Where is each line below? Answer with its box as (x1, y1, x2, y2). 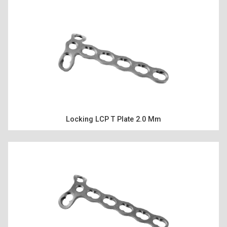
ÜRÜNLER (92, 60, 135, 73)
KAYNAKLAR (85, 169, 142, 182)
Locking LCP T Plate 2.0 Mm (66, 115, 161, 124)
